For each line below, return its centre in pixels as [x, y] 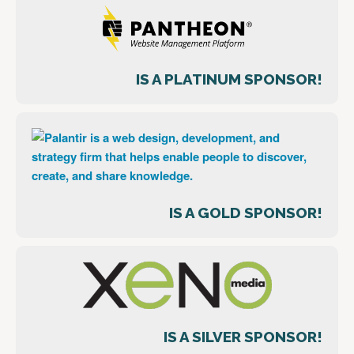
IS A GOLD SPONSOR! [246, 213]
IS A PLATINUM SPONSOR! [229, 79]
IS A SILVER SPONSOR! [243, 337]
